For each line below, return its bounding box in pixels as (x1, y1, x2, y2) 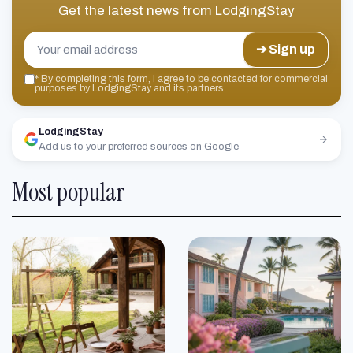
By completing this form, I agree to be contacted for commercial (39, 72, 328, 84)
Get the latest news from (58, 2, 215, 18)
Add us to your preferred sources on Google (39, 140, 239, 152)
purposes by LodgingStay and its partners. (35, 82, 226, 94)
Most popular (12, 175, 124, 209)
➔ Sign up (256, 42, 315, 56)
